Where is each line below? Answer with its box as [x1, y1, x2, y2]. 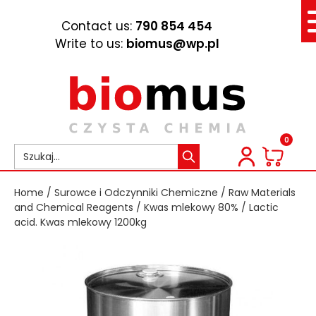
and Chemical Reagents [14, 200, 133, 214]
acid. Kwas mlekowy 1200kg [14, 215, 147, 229]
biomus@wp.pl [126, 35, 219, 52]
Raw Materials [229, 186, 296, 200]
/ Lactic [238, 200, 279, 214]
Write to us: [54, 35, 123, 52]
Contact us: [61, 17, 132, 35]
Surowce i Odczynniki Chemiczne [54, 186, 218, 200]
